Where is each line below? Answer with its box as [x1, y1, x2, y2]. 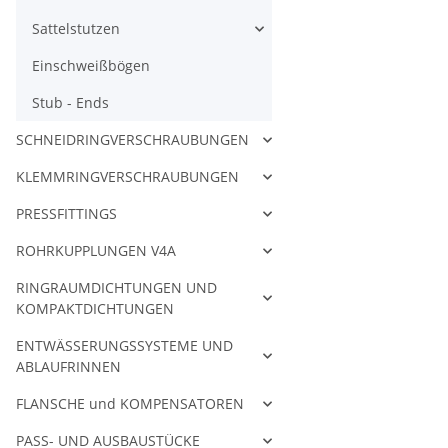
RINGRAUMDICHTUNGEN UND [16, 278, 217, 298]
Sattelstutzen [32, 19, 120, 39]
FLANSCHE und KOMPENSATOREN [16, 394, 244, 414]
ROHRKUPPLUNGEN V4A [16, 241, 176, 261]
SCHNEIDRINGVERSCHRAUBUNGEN [16, 130, 249, 150]
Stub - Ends [32, 93, 109, 113]
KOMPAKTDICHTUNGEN [16, 299, 174, 319]
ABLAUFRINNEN [16, 357, 121, 377]
